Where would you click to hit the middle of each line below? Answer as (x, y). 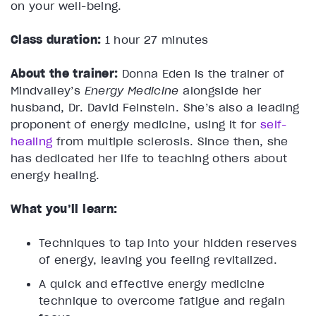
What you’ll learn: (64, 209)
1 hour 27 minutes (155, 40)
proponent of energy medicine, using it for (136, 124)
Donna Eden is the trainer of (201, 74)
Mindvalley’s (48, 91)
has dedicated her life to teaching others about (149, 158)
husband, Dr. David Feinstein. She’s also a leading (155, 108)
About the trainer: (65, 74)
